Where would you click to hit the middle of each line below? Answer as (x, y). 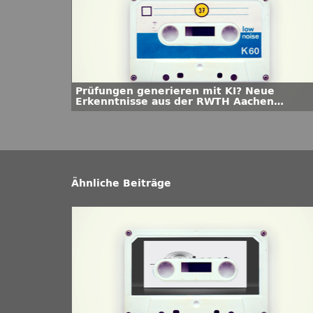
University (104, 112)
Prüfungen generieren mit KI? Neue (175, 91)
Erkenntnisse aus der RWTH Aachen (175, 102)
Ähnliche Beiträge (121, 183)
